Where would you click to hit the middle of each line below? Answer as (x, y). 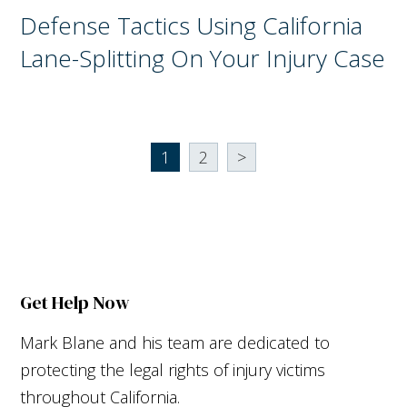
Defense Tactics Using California (192, 25)
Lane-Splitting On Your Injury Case (203, 58)
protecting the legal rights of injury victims (173, 369)
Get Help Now (75, 302)
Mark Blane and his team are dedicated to (175, 342)
